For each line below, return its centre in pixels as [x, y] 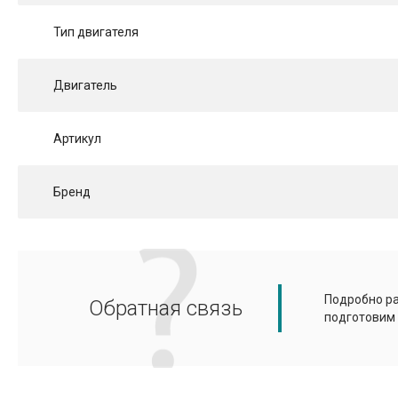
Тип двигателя [96, 32]
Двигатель [85, 86]
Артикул [77, 139]
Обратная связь [166, 309]
